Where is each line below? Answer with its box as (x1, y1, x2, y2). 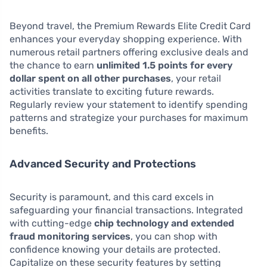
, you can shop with (131, 230, 218, 242)
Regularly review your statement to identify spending (10, 98, 248, 110)
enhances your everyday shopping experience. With (10, 33, 242, 45)
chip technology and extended (94, 217, 234, 229)
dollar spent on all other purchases (10, 72, 171, 84)
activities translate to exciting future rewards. (10, 85, 214, 97)
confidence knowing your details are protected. (10, 243, 221, 255)
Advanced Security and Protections (10, 157, 196, 170)
